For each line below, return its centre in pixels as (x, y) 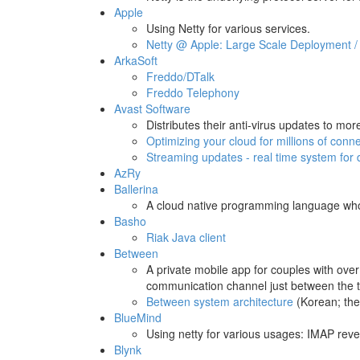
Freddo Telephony (193, 92)
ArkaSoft (136, 60)
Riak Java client (186, 237)
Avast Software (152, 108)
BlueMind (138, 317)
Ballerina (136, 189)
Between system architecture (220, 301)
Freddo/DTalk (180, 76)
